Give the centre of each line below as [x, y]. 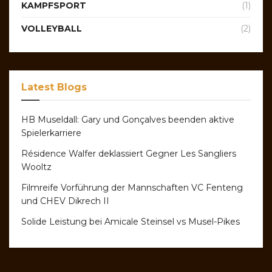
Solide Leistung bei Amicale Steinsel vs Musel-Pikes [131, 221]
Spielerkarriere [51, 133]
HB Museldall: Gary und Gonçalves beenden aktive [128, 119]
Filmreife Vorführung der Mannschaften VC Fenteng [132, 187]
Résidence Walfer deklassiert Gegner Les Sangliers [129, 153]
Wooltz [36, 167]
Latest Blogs [54, 87]
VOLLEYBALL [52, 28]
